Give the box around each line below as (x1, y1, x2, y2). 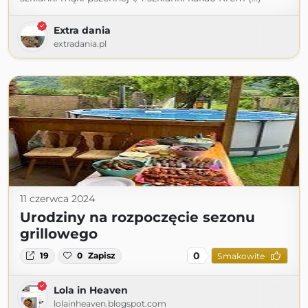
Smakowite (217, 250, 265, 261)
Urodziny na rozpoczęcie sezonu (20, 209, 255, 226)
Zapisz (88, 250, 116, 261)
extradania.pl (54, 38, 107, 49)
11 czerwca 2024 (20, 192, 95, 206)
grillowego (20, 225, 98, 243)
